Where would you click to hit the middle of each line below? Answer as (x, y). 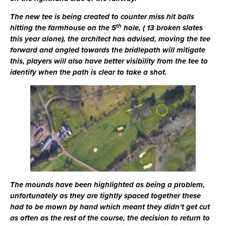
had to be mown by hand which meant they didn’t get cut (110, 207)
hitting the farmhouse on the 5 (63, 28)
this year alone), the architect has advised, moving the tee (110, 39)
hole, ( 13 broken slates (162, 28)
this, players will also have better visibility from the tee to (109, 61)
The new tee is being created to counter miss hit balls (102, 17)
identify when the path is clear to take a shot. (89, 72)
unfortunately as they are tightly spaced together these (105, 196)
